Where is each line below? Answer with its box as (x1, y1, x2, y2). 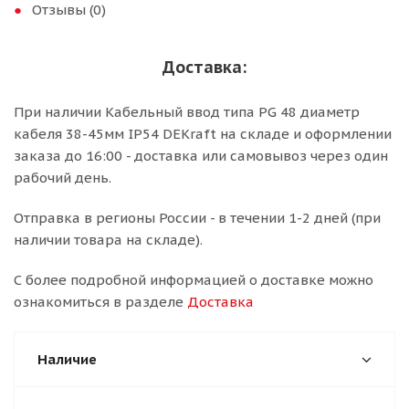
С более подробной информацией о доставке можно (14, 271, 373, 288)
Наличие (37, 351, 97, 368)
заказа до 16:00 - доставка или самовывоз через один (14, 147, 388, 164)
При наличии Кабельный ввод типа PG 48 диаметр (14, 103, 360, 121)
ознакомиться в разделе (14, 293, 187, 310)
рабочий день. (14, 169, 111, 186)
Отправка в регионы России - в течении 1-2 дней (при (14, 209, 381, 226)
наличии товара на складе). (14, 231, 203, 248)
